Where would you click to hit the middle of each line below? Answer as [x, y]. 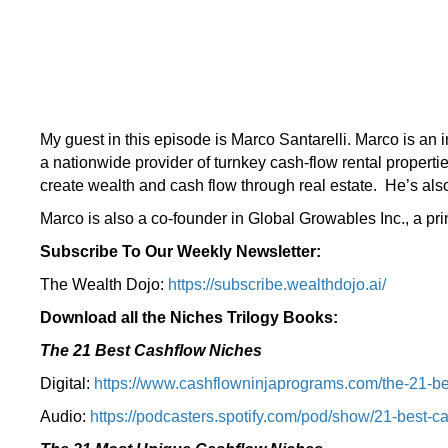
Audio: [65, 416]
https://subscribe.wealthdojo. [268, 284]
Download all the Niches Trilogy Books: [189, 317]
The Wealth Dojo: [104, 284]
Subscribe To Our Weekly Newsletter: [180, 251]
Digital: [67, 383]
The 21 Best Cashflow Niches [151, 350]
